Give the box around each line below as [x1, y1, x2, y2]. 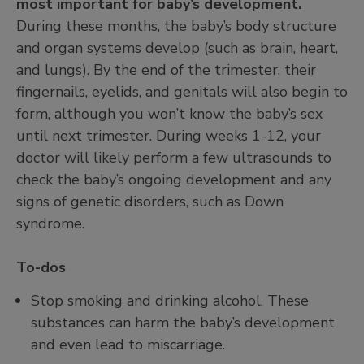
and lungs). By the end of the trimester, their [16, 59, 316, 80]
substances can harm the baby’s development [31, 313, 335, 333]
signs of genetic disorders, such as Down [16, 191, 284, 211]
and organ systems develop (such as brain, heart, [16, 37, 338, 58]
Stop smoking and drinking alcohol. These [31, 291, 309, 311]
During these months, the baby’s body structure [16, 15, 336, 36]
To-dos [16, 257, 66, 277]
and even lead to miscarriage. [31, 335, 225, 355]
